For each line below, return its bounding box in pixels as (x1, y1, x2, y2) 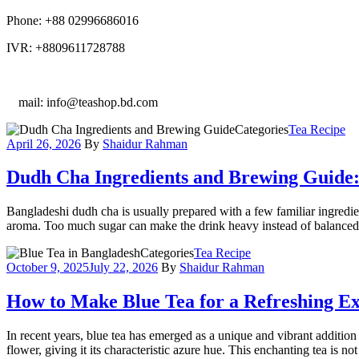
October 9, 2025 (6, 260, 89, 275)
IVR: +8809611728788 (6, 40, 125, 54)
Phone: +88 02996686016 (6, 13, 139, 27)
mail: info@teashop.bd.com (18, 95, 158, 109)
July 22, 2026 (89, 260, 158, 275)
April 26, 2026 (6, 136, 81, 151)
